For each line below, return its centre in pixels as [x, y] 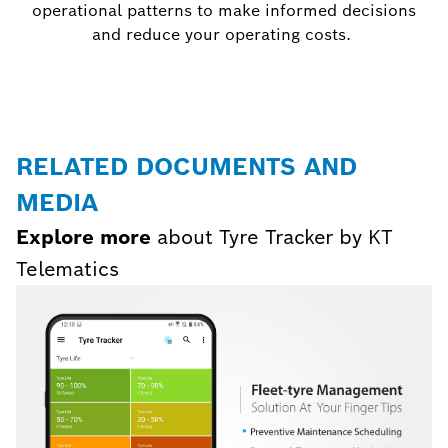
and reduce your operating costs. [224, 35]
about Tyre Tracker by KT [272, 237]
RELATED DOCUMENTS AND [186, 167]
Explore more [83, 237]
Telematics [67, 269]
